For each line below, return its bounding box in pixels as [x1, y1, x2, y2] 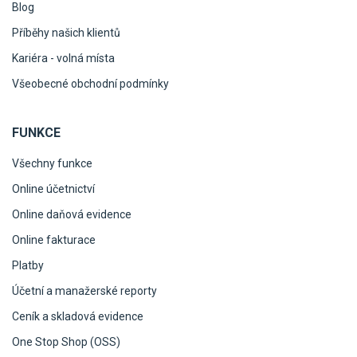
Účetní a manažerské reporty [12, 284, 157, 297]
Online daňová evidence [12, 207, 131, 221]
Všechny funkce [12, 156, 92, 170]
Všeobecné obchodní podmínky [12, 76, 169, 90]
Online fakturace [12, 233, 96, 246]
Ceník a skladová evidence [12, 309, 143, 323]
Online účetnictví [12, 182, 95, 195]
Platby [12, 258, 44, 272]
